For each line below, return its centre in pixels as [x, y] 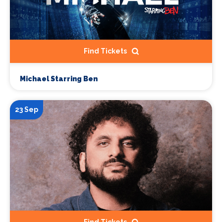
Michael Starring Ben [59, 79]
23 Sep [27, 110]
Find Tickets [105, 51]
